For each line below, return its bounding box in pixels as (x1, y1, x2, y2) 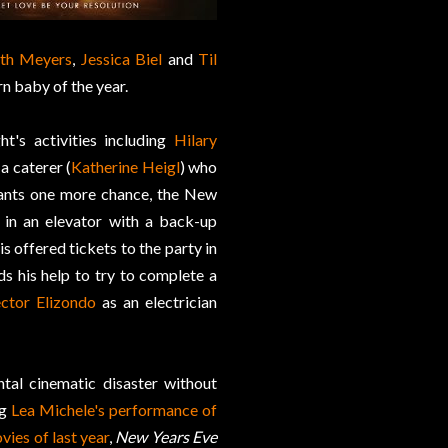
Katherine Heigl (71, 157, 180, 177)
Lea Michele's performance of (11, 400, 217, 420)
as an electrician (96, 292, 218, 312)
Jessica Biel (80, 49, 163, 69)
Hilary (174, 130, 217, 150)
